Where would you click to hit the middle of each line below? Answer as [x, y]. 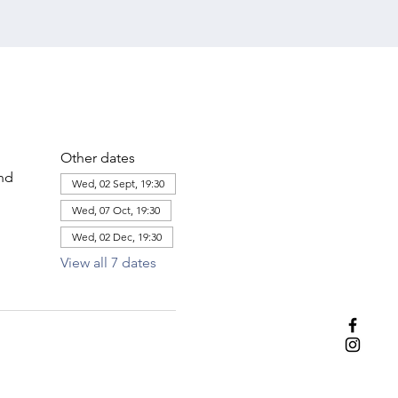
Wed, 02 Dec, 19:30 [116, 236]
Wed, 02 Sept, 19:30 [118, 183]
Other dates [97, 157]
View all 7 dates [108, 262]
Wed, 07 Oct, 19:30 [115, 210]
